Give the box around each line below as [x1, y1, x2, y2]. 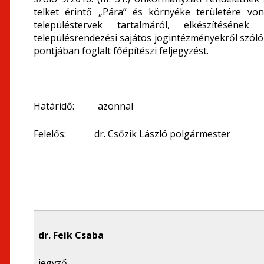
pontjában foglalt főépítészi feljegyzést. [34, 44, 209, 57]
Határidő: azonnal [34, 100, 133, 113]
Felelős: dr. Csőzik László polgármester [34, 127, 230, 140]
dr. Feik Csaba [38, 229, 104, 242]
